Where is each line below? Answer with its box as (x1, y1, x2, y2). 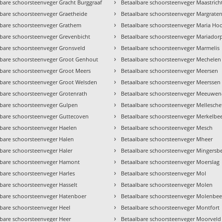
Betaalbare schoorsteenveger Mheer (121, 135, 213, 143)
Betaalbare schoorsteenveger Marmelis (121, 44, 220, 52)
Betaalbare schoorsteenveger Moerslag (121, 158, 220, 166)
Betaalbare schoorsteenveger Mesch (121, 124, 213, 132)
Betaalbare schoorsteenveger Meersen (121, 67, 219, 75)
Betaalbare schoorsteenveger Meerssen (121, 78, 221, 86)
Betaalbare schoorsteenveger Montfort (121, 204, 220, 212)
